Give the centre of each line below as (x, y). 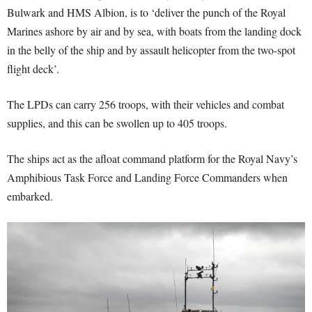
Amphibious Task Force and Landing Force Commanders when (147, 177)
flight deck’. (33, 69)
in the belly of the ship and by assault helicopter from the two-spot (151, 50)
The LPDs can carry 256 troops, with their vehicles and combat (146, 104)
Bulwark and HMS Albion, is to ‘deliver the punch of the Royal (146, 12)
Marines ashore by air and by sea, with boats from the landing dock (154, 31)
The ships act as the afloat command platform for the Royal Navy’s (152, 158)
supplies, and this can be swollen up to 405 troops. (117, 123)
